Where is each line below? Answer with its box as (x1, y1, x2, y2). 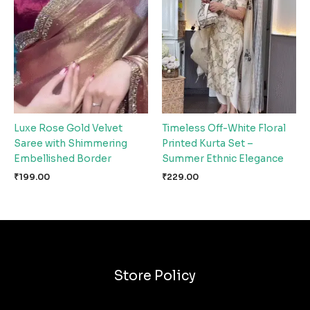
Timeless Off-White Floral (162, 122, 286, 135)
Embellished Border (14, 153, 111, 165)
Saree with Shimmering (14, 138, 127, 150)
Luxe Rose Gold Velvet (14, 122, 122, 135)
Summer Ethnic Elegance (162, 153, 284, 165)
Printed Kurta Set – (162, 138, 253, 150)
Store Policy (114, 266, 196, 284)
